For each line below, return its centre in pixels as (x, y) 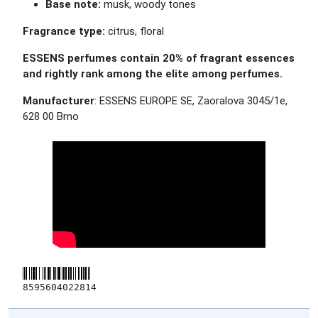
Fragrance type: (64, 31)
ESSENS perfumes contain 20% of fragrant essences (159, 58)
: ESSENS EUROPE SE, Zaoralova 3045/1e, (191, 101)
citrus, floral (135, 31)
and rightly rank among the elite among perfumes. (153, 74)
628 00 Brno (51, 116)
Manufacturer (59, 101)
